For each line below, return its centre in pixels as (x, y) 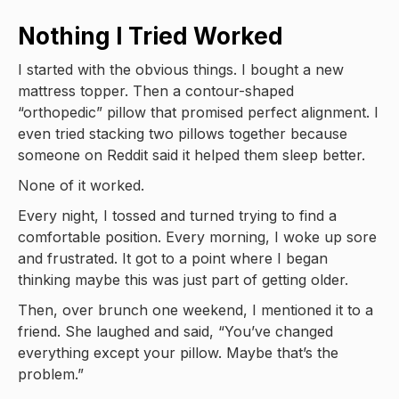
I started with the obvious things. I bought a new (181, 69)
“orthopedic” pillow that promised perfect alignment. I (198, 112)
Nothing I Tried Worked (151, 36)
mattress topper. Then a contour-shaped (156, 91)
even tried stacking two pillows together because (183, 134)
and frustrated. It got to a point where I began (173, 258)
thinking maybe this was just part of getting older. (183, 280)
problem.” (51, 374)
